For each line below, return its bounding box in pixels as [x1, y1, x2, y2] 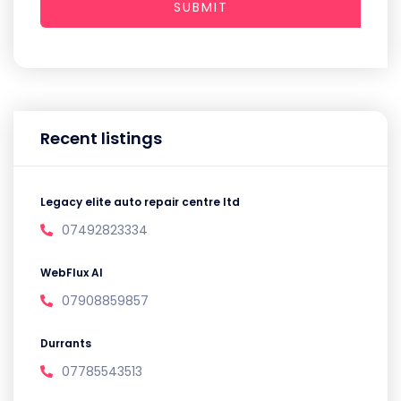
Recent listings [40, 127, 162, 149]
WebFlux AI [40, 265, 103, 280]
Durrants [40, 336, 91, 351]
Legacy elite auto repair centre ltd [40, 194, 240, 209]
